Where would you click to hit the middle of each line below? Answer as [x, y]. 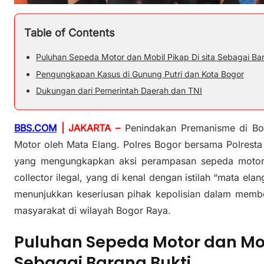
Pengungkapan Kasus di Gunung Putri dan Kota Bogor [140, 74]
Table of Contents [70, 33]
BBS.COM [35, 128]
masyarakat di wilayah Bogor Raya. [93, 210]
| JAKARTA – [89, 128]
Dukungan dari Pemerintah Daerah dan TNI [119, 90]
